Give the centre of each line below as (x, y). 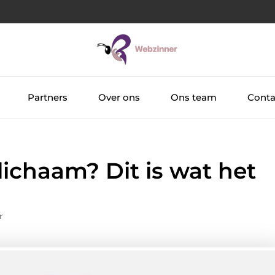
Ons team (193, 97)
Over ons (119, 97)
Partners (47, 97)
